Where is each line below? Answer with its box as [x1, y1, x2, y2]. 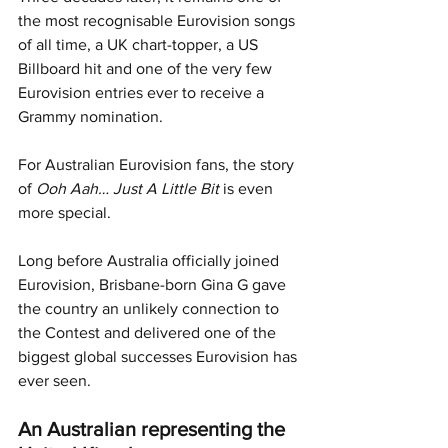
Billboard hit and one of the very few [18, 59, 276, 77]
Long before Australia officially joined [18, 251, 283, 269]
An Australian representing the [18, 417, 290, 440]
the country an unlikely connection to [18, 299, 283, 317]
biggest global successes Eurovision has [18, 347, 301, 365]
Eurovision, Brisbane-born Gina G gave [18, 275, 290, 293]
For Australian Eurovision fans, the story [18, 155, 298, 173]
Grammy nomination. [18, 107, 163, 125]
